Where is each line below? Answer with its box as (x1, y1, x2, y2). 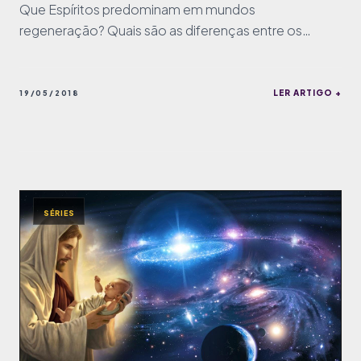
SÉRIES (44, 208, 75, 218)
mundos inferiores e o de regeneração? (19, 42, 256, 60)
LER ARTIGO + (273, 87, 342, 98)
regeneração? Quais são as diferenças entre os (19, 21, 302, 39)
